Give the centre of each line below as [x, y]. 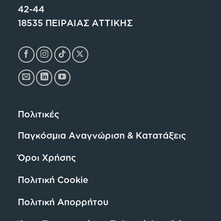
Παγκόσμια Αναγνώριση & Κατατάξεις [102, 135]
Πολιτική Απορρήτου [63, 202]
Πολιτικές [38, 114]
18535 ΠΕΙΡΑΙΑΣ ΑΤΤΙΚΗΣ [75, 23]
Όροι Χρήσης [47, 157]
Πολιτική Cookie [53, 179]
